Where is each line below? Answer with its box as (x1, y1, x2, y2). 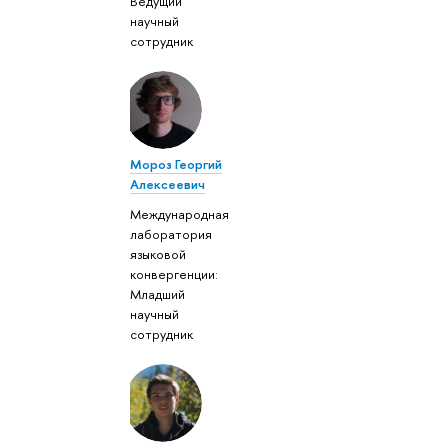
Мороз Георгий (130, 154, 223, 173)
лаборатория (130, 225, 213, 244)
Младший (130, 285, 186, 304)
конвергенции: (130, 265, 219, 284)
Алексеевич (130, 174, 206, 193)
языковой (130, 245, 187, 264)
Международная (130, 205, 230, 224)
